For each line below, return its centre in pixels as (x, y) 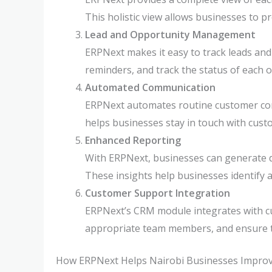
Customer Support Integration (158, 193)
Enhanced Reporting (133, 140)
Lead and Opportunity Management (170, 35)
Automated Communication (150, 87)
